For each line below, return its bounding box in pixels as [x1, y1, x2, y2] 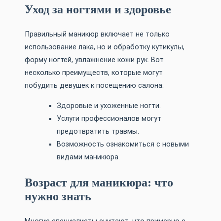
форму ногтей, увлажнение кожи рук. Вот [25, 56, 164, 65]
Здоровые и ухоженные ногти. [57, 102, 161, 110]
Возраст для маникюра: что [25, 176, 173, 189]
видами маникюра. [57, 153, 120, 162]
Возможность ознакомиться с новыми [57, 140, 189, 149]
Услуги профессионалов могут [57, 114, 161, 123]
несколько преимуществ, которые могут [25, 69, 163, 77]
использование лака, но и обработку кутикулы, [25, 43, 184, 52]
